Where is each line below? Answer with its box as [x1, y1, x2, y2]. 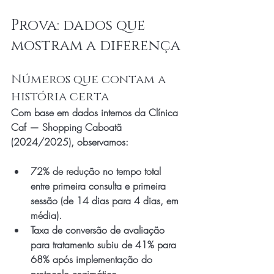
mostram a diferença [11, 36, 180, 56]
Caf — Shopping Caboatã [11, 120, 125, 134]
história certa [11, 89, 109, 105]
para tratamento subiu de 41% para [31, 238, 179, 251]
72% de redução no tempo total [31, 165, 164, 178]
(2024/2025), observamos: [11, 135, 128, 149]
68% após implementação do [31, 253, 155, 266]
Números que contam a [11, 72, 169, 87]
